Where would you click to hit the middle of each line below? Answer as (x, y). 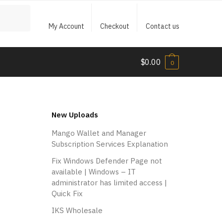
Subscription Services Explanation (110, 144)
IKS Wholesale (77, 210)
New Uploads (75, 115)
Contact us (162, 26)
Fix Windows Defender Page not (107, 161)
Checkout (115, 26)
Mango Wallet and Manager (99, 133)
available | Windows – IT (93, 171)
